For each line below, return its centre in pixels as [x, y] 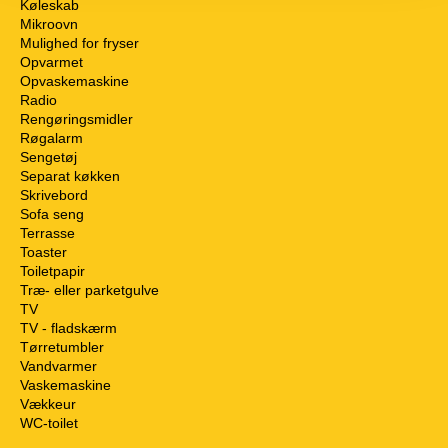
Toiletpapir [52, 270]
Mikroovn [49, 23]
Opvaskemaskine [74, 80]
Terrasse [47, 232]
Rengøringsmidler [76, 118]
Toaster [43, 251]
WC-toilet [49, 422]
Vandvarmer [58, 365]
